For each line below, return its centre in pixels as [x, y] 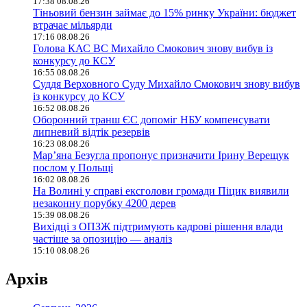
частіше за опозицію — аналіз [102, 238]
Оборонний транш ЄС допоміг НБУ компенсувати [151, 119]
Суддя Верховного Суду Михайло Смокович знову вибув [167, 84]
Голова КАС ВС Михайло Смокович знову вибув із [153, 48]
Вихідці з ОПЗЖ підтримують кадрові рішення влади [158, 226]
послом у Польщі [73, 167]
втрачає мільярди [73, 25]
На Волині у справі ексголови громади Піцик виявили [161, 191]
